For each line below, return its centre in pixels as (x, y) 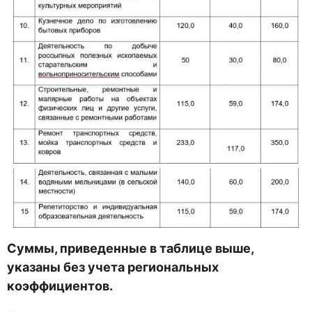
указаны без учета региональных (113, 267)
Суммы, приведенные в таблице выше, (130, 249)
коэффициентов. (60, 286)
